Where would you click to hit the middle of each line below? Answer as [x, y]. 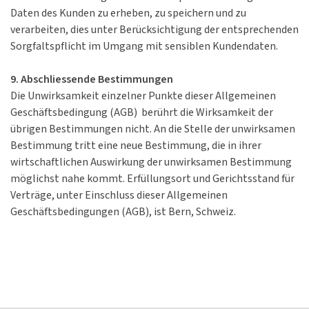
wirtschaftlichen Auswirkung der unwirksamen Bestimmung [151, 163]
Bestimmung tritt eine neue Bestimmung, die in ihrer [136, 146]
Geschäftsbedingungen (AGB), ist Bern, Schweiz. [123, 212]
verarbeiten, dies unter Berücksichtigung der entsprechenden [154, 30]
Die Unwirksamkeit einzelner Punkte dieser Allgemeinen [143, 97]
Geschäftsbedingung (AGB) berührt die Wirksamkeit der [142, 113]
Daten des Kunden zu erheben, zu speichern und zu [128, 14]
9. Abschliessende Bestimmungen [92, 80]
